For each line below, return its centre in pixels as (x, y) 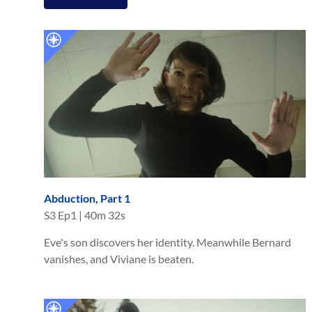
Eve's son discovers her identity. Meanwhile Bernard (167, 242)
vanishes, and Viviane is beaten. (119, 258)
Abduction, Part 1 (87, 198)
